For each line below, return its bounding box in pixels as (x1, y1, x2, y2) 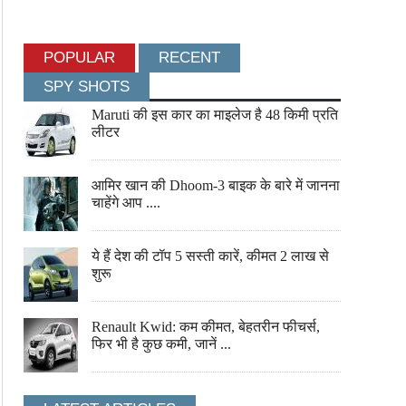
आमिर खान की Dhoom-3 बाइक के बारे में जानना (92, 178, 340, 193)
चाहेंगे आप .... (92, 195, 160, 210)
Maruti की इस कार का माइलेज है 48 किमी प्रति (92, 107, 338, 122)
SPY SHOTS (43, 78, 130, 95)
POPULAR (43, 49, 115, 66)
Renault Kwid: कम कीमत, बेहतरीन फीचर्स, (92, 319, 320, 334)
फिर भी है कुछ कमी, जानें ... (92, 336, 231, 352)
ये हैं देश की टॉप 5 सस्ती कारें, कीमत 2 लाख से (92, 248, 329, 264)
